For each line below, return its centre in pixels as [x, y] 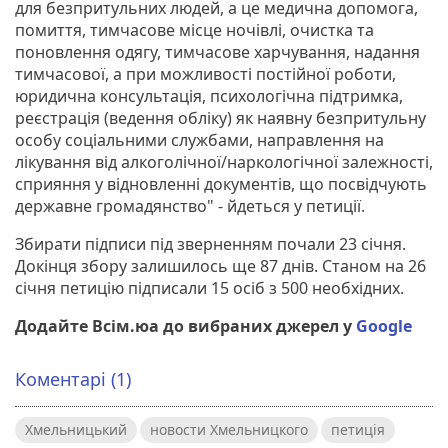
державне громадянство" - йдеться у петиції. [192, 205]
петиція [358, 429]
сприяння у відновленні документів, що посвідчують [221, 183]
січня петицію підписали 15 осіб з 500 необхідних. [209, 287]
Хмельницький [76, 429]
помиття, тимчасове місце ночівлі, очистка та [194, 29]
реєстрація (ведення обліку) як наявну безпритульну [220, 117]
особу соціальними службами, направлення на [199, 139]
